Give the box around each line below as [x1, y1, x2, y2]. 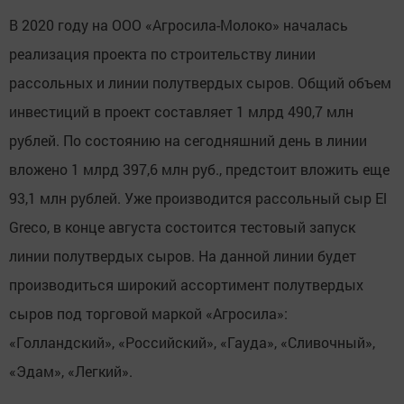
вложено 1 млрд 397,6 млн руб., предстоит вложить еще [9, 159, 390, 179]
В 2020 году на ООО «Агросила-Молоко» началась [9, 14, 348, 34]
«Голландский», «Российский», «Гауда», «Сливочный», [9, 332, 375, 352]
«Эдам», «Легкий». [9, 361, 133, 381]
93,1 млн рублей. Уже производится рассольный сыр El [9, 188, 387, 207]
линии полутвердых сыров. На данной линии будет [9, 245, 356, 265]
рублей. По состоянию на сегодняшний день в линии [9, 130, 367, 150]
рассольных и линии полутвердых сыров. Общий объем [9, 72, 391, 92]
